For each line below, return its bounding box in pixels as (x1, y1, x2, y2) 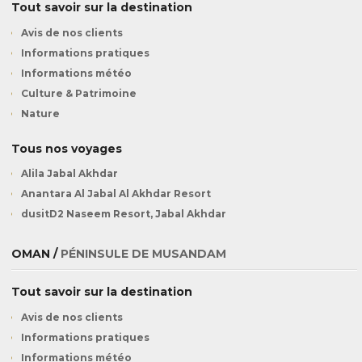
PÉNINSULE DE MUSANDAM (61, 246, 226, 262)
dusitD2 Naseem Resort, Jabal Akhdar (21, 208, 226, 221)
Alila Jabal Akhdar (21, 167, 118, 180)
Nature (21, 107, 60, 120)
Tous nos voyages (11, 141, 122, 156)
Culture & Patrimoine (21, 86, 137, 99)
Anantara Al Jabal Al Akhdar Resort (21, 187, 211, 200)
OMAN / (11, 246, 61, 262)
